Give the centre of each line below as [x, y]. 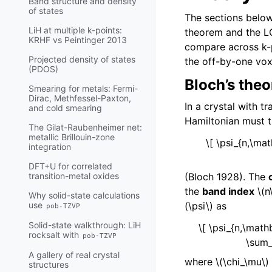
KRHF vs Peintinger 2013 [78, 40]
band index [228, 191]
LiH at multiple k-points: [75, 30]
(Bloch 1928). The [226, 176]
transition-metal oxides [74, 176]
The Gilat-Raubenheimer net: [85, 127]
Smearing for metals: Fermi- [83, 89]
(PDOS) [43, 69]
